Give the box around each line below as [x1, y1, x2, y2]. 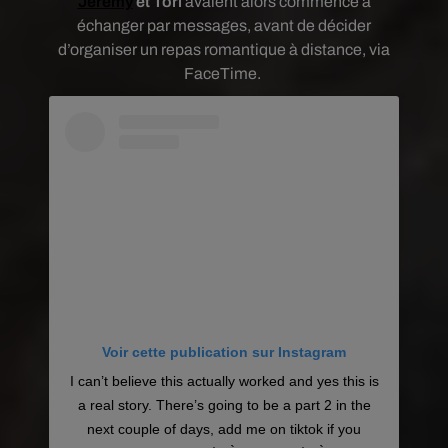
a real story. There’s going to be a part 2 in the [77, 396, 371, 413]
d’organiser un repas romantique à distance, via [58, 41, 390, 58]
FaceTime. [184, 65, 264, 82]
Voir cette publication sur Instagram [102, 343, 346, 360]
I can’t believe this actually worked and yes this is [69, 372, 379, 389]
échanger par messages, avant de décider [77, 17, 371, 34]
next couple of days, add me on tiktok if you [87, 420, 361, 437]
